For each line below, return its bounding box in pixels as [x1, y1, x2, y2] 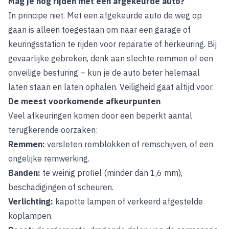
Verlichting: [8, 196, 55, 207]
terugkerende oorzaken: [8, 125, 98, 135]
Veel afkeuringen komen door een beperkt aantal [8, 110, 192, 121]
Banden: [8, 168, 42, 178]
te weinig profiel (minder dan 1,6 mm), [42, 168, 182, 178]
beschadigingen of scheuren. [8, 182, 113, 192]
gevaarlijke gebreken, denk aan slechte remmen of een [8, 53, 213, 63]
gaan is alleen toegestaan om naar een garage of [8, 25, 191, 35]
